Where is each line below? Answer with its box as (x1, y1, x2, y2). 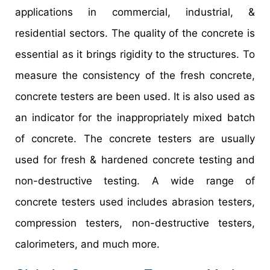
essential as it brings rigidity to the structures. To (15, 48, 255, 60)
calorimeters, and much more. (15, 237, 160, 250)
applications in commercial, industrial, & (15, 5, 255, 18)
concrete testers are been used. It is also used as (15, 90, 255, 102)
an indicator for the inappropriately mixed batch (15, 111, 255, 124)
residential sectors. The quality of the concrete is (15, 27, 255, 39)
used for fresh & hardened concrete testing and (15, 153, 255, 166)
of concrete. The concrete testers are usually (15, 132, 255, 145)
